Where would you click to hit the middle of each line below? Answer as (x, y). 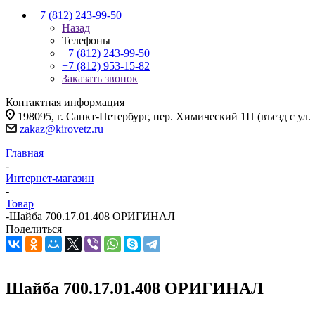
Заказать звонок (100, 78)
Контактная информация (65, 102)
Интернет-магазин (50, 178)
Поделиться (34, 229)
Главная (25, 153)
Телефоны (86, 40)
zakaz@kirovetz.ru (62, 129)
